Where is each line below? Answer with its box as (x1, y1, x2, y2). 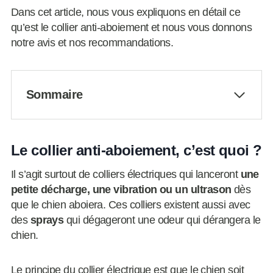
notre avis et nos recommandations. (10, 37, 174, 49)
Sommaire (26, 88, 83, 102)
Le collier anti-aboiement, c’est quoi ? (10, 142, 262, 159)
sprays (30, 214, 64, 227)
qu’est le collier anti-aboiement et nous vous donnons (10, 21, 252, 34)
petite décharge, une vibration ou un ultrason (10, 183, 232, 196)
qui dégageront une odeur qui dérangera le (63, 214, 261, 227)
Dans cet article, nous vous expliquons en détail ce (10, 6, 241, 19)
